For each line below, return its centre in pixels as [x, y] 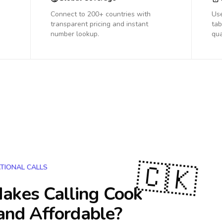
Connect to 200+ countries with [101, 14]
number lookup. [75, 34]
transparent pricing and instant [99, 24]
